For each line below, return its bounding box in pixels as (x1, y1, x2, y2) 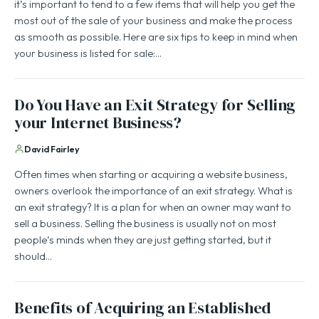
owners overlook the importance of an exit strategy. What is (14, 185, 293, 199)
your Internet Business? (14, 113, 182, 135)
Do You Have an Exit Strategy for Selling (14, 95, 296, 117)
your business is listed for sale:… (14, 48, 162, 61)
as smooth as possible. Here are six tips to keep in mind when (14, 31, 298, 45)
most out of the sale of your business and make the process (14, 15, 293, 28)
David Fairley (24, 145, 80, 156)
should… (14, 251, 52, 264)
